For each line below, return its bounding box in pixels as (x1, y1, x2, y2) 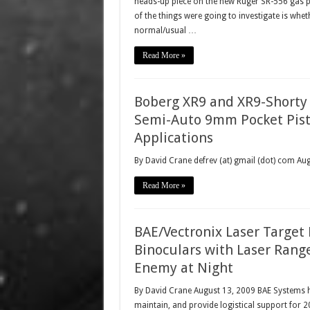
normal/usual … (134, 26, 197, 35)
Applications (134, 129, 213, 146)
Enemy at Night (134, 259, 233, 276)
